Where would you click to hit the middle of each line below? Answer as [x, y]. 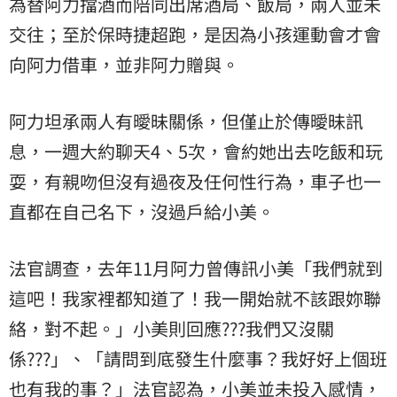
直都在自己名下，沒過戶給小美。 [142, 211]
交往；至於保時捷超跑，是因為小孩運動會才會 [195, 34]
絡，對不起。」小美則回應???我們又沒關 [171, 328]
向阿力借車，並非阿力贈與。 [124, 64]
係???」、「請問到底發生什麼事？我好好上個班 [198, 358]
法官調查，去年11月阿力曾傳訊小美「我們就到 [196, 268]
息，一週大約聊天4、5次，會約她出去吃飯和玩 [196, 151]
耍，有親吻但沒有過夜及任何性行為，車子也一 [195, 181]
